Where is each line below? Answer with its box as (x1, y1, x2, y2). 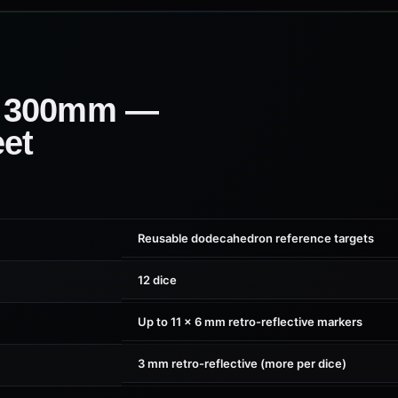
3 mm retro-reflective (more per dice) (138, 349, 346, 363)
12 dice (138, 266, 177, 280)
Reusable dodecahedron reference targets (138, 224, 374, 238)
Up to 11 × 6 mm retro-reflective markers (138, 307, 362, 322)
